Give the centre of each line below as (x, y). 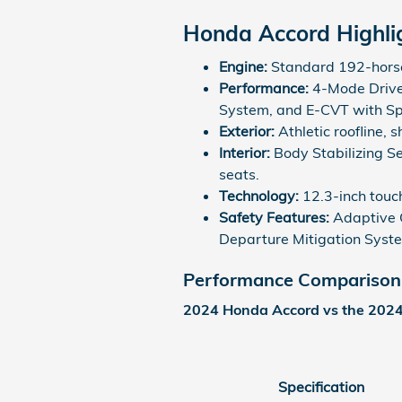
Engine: (243, 66)
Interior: (245, 153)
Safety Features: (274, 217)
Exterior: (247, 131)
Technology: (259, 196)
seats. (239, 174)
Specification (321, 386)
